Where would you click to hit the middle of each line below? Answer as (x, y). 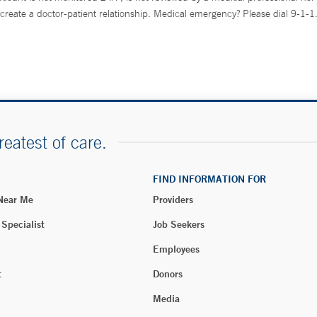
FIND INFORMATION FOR (209, 179)
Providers (173, 200)
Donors (168, 274)
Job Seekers (179, 224)
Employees (176, 249)
